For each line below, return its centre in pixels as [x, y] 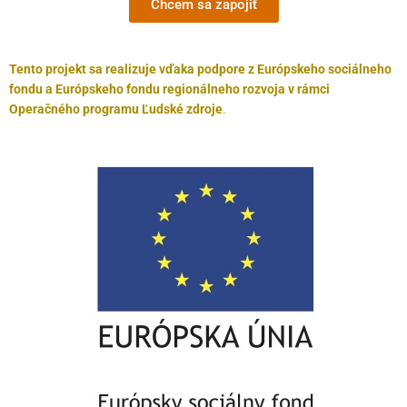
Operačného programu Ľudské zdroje [116, 109]
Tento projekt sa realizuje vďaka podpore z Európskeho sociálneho [200, 69]
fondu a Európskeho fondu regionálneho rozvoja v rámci [169, 89]
